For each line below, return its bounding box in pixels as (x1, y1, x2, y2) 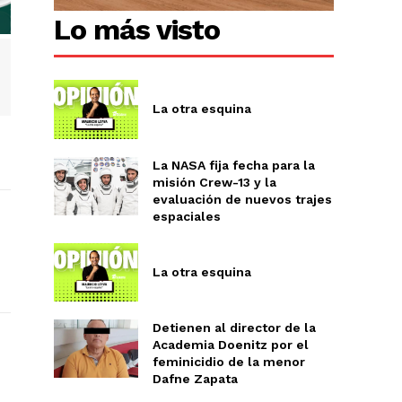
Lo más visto (54, 13, 221, 48)
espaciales (152, 208, 221, 223)
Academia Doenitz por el (152, 337, 309, 353)
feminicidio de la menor (152, 354, 305, 370)
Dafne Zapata (152, 371, 238, 387)
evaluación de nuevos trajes (152, 191, 332, 206)
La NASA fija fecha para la (152, 157, 315, 172)
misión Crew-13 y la (152, 174, 276, 189)
